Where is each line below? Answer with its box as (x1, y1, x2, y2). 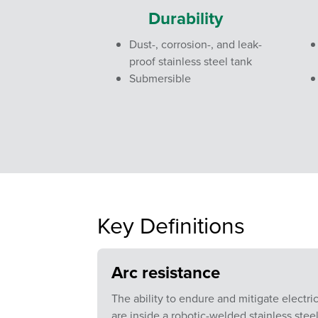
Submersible (129, 70, 191, 86)
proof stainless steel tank (129, 53, 252, 69)
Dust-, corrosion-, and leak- (129, 36, 262, 52)
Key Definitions (97, 209, 245, 241)
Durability (148, 6, 224, 31)
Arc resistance (111, 260, 220, 285)
